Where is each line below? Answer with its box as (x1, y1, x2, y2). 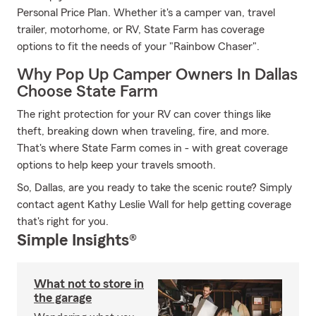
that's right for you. (17, 216, 109, 227)
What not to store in (34, 277, 144, 290)
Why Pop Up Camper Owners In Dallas (17, 66, 298, 83)
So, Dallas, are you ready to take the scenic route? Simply (17, 182, 292, 193)
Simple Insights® (17, 232, 137, 249)
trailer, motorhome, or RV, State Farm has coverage (17, 24, 265, 35)
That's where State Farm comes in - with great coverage (17, 142, 288, 154)
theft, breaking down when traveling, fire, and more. (17, 126, 269, 137)
